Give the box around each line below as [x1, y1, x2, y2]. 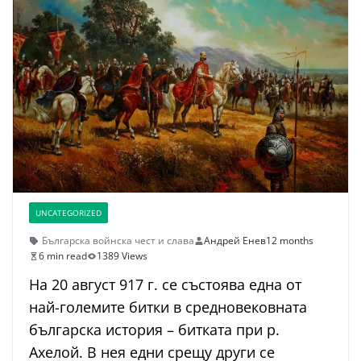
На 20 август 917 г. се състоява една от [29, 275, 301, 295]
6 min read [39, 249, 87, 263]
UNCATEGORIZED [35, 207, 102, 219]
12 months [266, 234, 313, 248]
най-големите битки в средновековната [29, 297, 307, 317]
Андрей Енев [204, 234, 266, 248]
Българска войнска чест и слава [42, 234, 194, 248]
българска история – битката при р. [29, 320, 280, 340]
